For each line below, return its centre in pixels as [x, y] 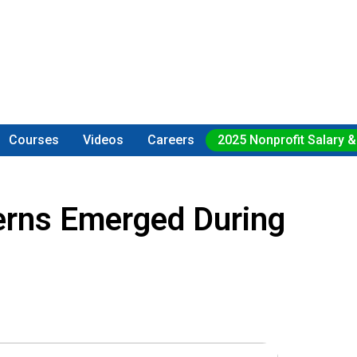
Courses [34, 140]
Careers [171, 140]
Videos [104, 140]
